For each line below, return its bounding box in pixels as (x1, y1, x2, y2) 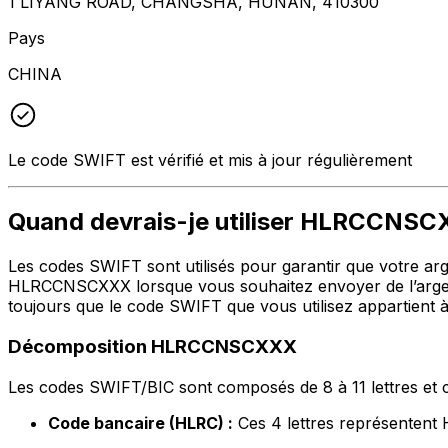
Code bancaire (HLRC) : (48, 412, 233, 433)
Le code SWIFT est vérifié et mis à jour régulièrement (8, 149, 412, 170)
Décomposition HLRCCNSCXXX (8, 335, 297, 359)
